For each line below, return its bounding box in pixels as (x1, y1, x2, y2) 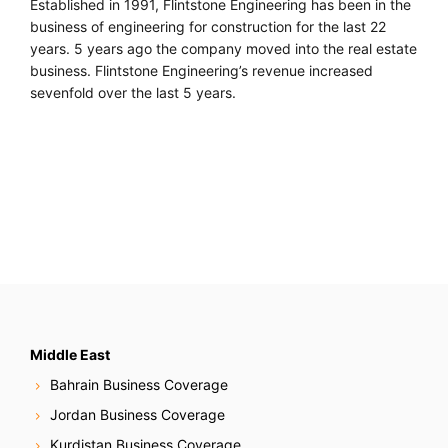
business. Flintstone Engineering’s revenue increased (30, 62, 373, 79)
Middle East (30, 346, 110, 363)
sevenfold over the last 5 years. (30, 84, 236, 101)
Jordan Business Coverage (50, 405, 225, 423)
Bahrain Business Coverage (50, 375, 228, 393)
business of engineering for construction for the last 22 (30, 18, 386, 35)
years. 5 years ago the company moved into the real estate (30, 40, 417, 57)
